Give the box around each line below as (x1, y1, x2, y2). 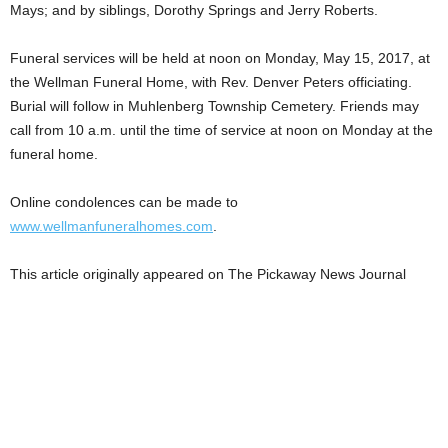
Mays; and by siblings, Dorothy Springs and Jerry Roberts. (10, 2, 378, 18)
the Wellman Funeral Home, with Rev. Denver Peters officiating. (10, 74, 412, 90)
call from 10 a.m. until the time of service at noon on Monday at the (10, 122, 433, 138)
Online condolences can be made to (10, 194, 238, 210)
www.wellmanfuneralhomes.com (10, 218, 213, 234)
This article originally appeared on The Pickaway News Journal (10, 266, 406, 282)
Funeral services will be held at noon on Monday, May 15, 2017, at (10, 50, 430, 66)
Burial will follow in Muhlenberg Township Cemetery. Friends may (10, 98, 419, 114)
